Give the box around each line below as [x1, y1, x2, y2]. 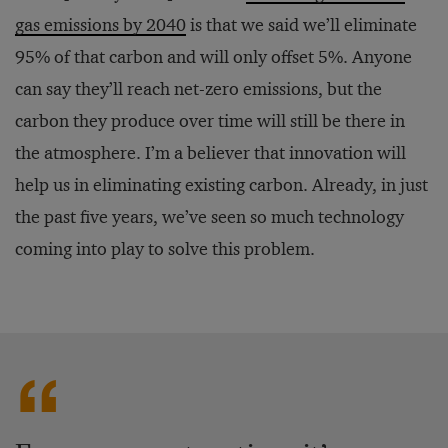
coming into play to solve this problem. [15, 238, 315, 260]
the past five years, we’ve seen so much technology [15, 206, 404, 228]
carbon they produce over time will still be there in [15, 110, 405, 132]
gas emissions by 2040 [15, 14, 186, 36]
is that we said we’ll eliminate [186, 14, 417, 36]
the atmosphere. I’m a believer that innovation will [15, 142, 406, 164]
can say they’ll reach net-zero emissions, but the [15, 78, 382, 100]
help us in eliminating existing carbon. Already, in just [15, 174, 428, 196]
